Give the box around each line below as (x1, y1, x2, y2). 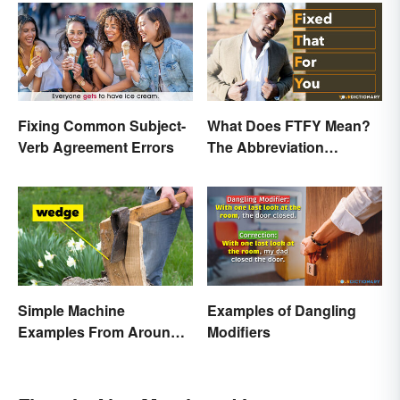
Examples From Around (18, 321, 179, 342)
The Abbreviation (207, 137, 324, 158)
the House (18, 342, 87, 363)
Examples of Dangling (207, 299, 356, 321)
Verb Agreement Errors (18, 137, 174, 158)
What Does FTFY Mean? (207, 115, 371, 137)
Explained (207, 158, 275, 179)
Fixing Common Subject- (18, 115, 186, 137)
